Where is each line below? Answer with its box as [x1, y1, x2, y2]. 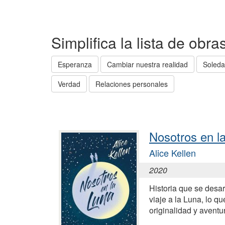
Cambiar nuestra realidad [107, 59, 188, 69]
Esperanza [58, 59, 92, 69]
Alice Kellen [149, 146, 196, 159]
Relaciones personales [95, 79, 168, 89]
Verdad [58, 79, 80, 89]
